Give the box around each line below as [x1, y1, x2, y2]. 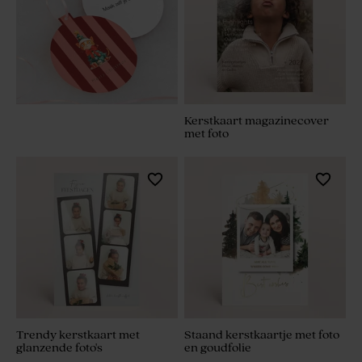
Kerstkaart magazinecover [184, 114, 329, 128]
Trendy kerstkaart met [16, 328, 140, 343]
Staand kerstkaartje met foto [184, 328, 339, 343]
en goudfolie [184, 341, 251, 356]
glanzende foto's [16, 341, 103, 356]
